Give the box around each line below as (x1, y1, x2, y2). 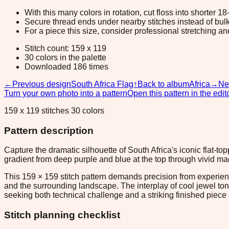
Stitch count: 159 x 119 (25, 43, 106, 53)
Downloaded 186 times (25, 62, 108, 71)
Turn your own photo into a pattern (4, 88, 127, 98)
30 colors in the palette (25, 53, 106, 62)
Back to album (138, 79, 189, 88)
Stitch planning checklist (4, 210, 120, 220)
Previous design (12, 79, 71, 88)
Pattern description (4, 125, 94, 136)
